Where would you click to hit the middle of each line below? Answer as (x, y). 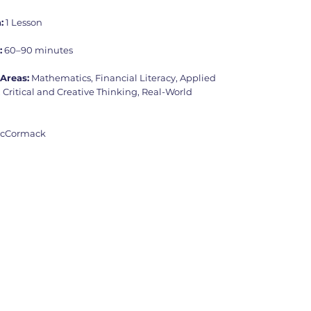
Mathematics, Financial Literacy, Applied (123, 77)
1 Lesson (23, 22)
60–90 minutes (38, 50)
